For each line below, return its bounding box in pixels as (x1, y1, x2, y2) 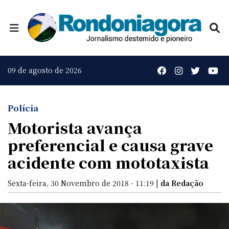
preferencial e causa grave (8, 134, 213, 155)
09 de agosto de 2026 (8, 65, 82, 76)
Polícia (8, 102, 38, 114)
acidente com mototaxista (8, 151, 209, 173)
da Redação (161, 177, 203, 188)
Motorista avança (8, 117, 142, 138)
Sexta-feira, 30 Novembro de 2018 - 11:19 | (8, 177, 161, 188)
